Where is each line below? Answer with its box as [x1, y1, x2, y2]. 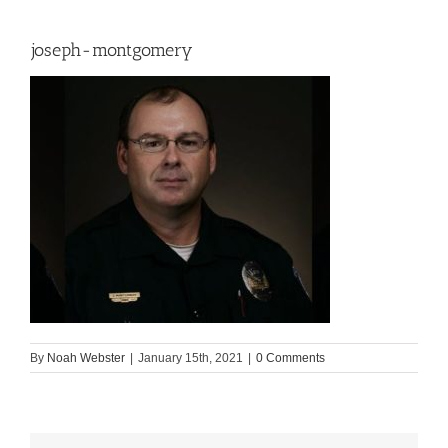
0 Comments [256, 351, 325, 366]
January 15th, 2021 [138, 351, 243, 366]
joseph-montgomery [30, 39, 193, 61]
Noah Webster [47, 351, 125, 366]
